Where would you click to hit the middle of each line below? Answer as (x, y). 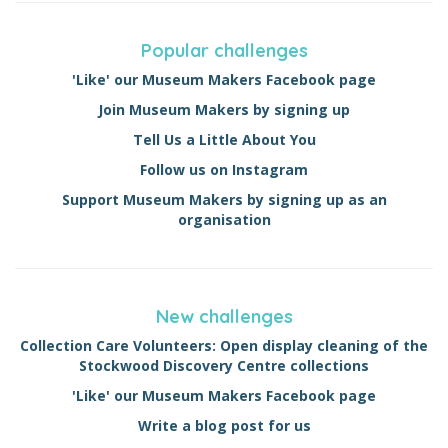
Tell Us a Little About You (224, 139)
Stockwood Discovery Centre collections (224, 365)
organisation (224, 219)
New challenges (224, 316)
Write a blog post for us (224, 425)
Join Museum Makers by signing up (224, 109)
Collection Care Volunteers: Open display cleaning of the (224, 345)
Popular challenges (224, 50)
